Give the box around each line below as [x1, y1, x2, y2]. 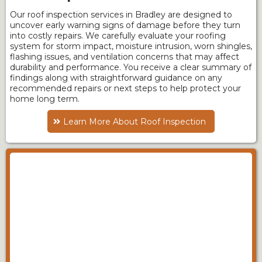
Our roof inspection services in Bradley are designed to [10, 9, 232, 20]
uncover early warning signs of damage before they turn [10, 20, 240, 30]
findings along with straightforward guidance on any [10, 73, 222, 83]
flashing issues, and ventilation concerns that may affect [10, 51, 239, 62]
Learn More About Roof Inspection [63, 116, 206, 127]
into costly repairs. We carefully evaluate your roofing [10, 30, 226, 41]
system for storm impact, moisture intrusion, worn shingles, [10, 41, 252, 51]
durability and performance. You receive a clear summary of [10, 62, 251, 73]
